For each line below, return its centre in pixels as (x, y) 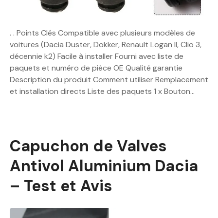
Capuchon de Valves (88, 146)
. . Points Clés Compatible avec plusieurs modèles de (102, 33)
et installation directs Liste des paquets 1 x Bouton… (102, 91)
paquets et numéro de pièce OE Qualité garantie (96, 68)
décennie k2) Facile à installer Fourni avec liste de (97, 56)
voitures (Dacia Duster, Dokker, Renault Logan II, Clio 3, (106, 45)
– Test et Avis (61, 186)
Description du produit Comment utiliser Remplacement (109, 80)
